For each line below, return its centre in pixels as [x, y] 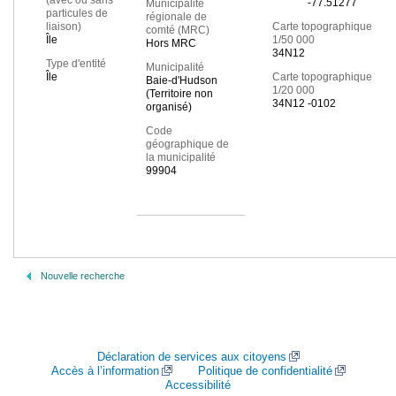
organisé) [168, 107]
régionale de [176, 17]
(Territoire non [179, 94]
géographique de [187, 145]
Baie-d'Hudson [181, 81]
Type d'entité [76, 64]
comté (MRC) [177, 30]
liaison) [64, 27]
